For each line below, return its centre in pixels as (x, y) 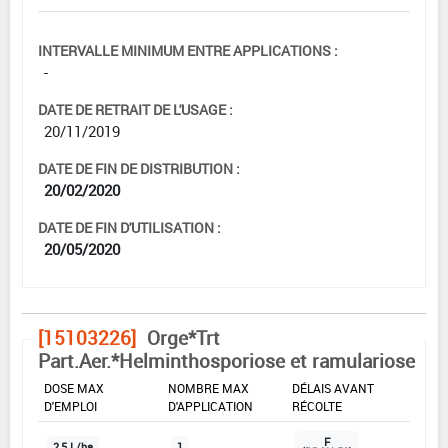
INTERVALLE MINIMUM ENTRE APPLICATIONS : (188, 50)
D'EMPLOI (70, 405)
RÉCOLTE (317, 405)
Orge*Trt (183, 337)
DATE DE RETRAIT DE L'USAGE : (135, 109)
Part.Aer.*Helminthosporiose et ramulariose (226, 360)
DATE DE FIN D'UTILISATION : (129, 227)
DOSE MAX (74, 387)
